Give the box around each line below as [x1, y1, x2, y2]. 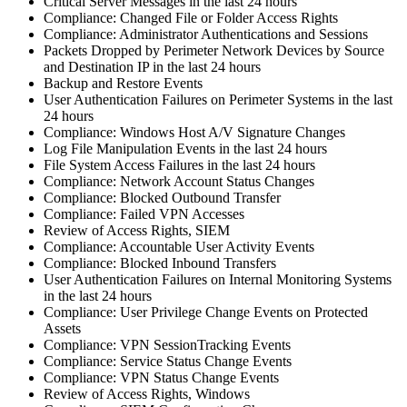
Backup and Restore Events [44, 74, 203, 91]
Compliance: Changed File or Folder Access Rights [44, 9, 338, 25]
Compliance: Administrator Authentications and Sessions [44, 25, 368, 42]
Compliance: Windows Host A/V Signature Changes [44, 124, 345, 140]
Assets [44, 320, 81, 336]
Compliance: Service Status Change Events [44, 352, 292, 369]
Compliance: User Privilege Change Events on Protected [44, 303, 368, 320]
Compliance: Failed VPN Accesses [44, 205, 244, 222]
